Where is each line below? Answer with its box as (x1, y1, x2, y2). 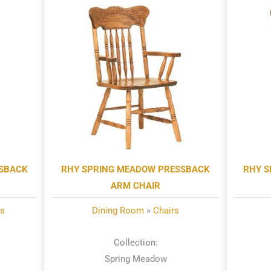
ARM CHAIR (111, 180, 160, 191)
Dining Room (92, 204, 144, 216)
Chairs (153, 204, 179, 216)
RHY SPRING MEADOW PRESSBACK (61, 163, 210, 175)
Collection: (113, 237, 158, 248)
